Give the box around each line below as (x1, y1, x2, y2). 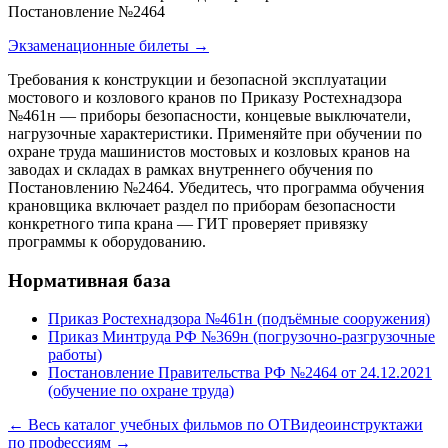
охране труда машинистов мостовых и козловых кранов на (8, 143, 410, 161)
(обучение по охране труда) (48, 382, 234, 400)
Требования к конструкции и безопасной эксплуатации (8, 71, 387, 89)
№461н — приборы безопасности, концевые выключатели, (8, 107, 411, 125)
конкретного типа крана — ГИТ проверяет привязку (8, 215, 368, 233)
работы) (48, 346, 102, 364)
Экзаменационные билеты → (8, 37, 209, 55)
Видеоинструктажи (290, 416, 423, 434)
